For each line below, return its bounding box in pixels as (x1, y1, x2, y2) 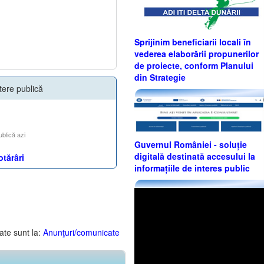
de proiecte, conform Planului (134, 60, 253, 72)
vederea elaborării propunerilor (134, 48, 259, 60)
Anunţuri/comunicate (43, 226, 120, 238)
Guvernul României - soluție (134, 138, 247, 151)
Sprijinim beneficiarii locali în (134, 36, 251, 48)
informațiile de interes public (134, 162, 250, 174)
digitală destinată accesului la (134, 150, 255, 163)
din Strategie (134, 71, 186, 84)
